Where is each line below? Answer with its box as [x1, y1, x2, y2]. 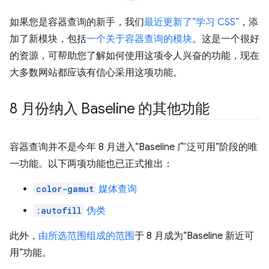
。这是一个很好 [192, 33, 259, 45]
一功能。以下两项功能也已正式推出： [10, 158, 173, 170]
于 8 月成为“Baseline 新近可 [134, 230, 254, 242]
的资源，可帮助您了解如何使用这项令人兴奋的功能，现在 [10, 50, 259, 62]
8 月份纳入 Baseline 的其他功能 [10, 100, 210, 118]
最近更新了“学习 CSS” [144, 16, 239, 28]
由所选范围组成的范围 [38, 230, 134, 242]
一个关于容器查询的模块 [86, 33, 192, 45]
